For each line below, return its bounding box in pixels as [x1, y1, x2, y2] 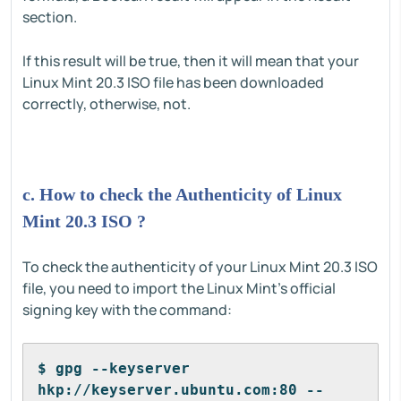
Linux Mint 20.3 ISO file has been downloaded [22, 73, 324, 92]
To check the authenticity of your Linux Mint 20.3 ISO [22, 257, 378, 277]
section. [22, 7, 80, 27]
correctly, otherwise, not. [22, 94, 191, 114]
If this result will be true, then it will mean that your [22, 51, 359, 71]
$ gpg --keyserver [38, 360, 190, 377]
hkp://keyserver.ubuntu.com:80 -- [38, 381, 324, 398]
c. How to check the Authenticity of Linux [22, 184, 342, 204]
